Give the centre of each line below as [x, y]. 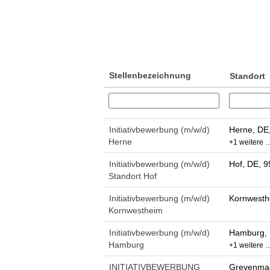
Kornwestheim [136, 210]
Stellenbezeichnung [150, 75]
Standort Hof [133, 176]
